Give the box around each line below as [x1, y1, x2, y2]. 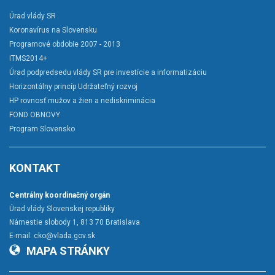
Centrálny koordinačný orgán [9, 191, 110, 200]
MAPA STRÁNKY [26, 244, 110, 258]
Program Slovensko [9, 125, 75, 134]
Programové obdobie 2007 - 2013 [9, 40, 120, 49]
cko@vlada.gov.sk [34, 231, 95, 241]
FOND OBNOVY [9, 110, 60, 120]
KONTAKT [9, 161, 60, 175]
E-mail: [9, 231, 34, 241]
